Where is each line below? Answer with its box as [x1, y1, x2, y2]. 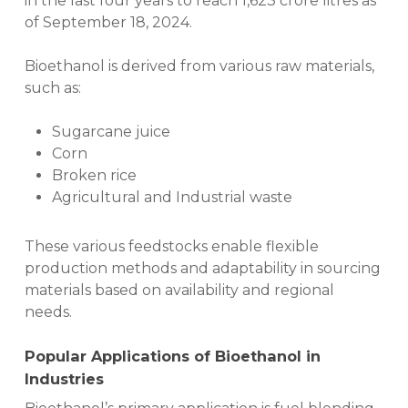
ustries [49, 370, 104, 389]
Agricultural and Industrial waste [51, 189, 292, 207]
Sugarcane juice [51, 123, 170, 141]
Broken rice [51, 167, 137, 185]
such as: [24, 79, 81, 97]
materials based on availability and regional [24, 281, 334, 300]
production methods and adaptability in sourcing [24, 260, 381, 278]
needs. [24, 303, 72, 321]
